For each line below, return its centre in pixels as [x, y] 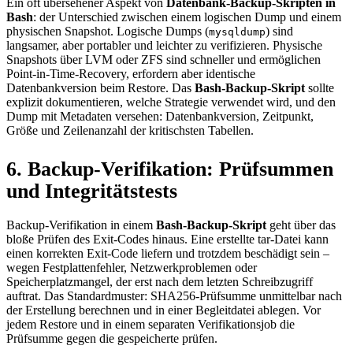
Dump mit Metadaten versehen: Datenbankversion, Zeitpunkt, [160, 117]
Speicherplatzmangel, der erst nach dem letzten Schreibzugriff [160, 282]
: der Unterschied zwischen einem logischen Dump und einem [187, 17]
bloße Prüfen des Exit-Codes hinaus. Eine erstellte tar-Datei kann [167, 240]
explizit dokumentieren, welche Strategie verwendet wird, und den [171, 102]
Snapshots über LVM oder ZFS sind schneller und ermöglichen [163, 60]
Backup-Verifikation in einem [81, 225]
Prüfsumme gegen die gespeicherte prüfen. [112, 339]
